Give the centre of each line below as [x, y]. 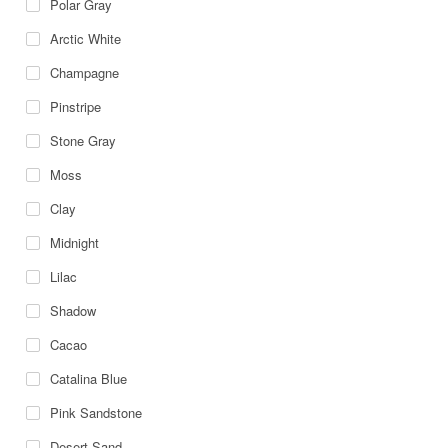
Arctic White [86, 39]
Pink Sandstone [96, 413]
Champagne [85, 73]
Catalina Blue [89, 379]
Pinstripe [76, 107]
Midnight [75, 243]
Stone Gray [83, 141]
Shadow [73, 311]
